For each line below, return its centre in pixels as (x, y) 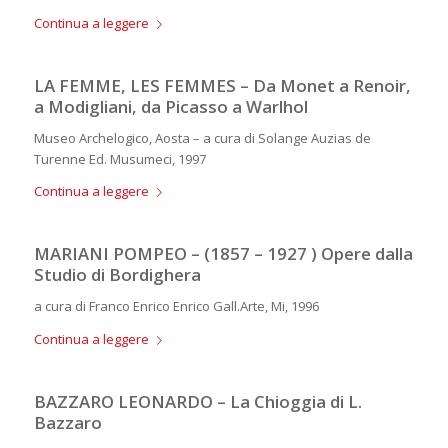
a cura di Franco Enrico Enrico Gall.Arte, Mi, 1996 (176, 306)
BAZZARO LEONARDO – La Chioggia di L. (197, 401)
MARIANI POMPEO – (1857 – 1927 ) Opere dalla (223, 254)
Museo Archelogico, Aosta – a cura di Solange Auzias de (202, 138)
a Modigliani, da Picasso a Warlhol (170, 107)
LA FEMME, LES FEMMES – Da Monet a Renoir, (222, 86)
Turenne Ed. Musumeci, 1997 (119, 159)
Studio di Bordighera (117, 275)
